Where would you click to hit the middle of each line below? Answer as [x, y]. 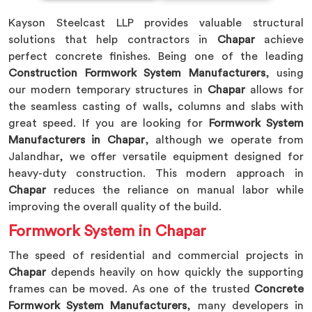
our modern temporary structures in [108, 90]
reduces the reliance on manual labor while [175, 190]
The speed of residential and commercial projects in [156, 256]
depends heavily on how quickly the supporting [177, 272]
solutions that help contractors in [113, 40]
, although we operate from [224, 140]
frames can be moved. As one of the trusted [131, 289]
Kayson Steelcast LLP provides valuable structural [156, 23]
